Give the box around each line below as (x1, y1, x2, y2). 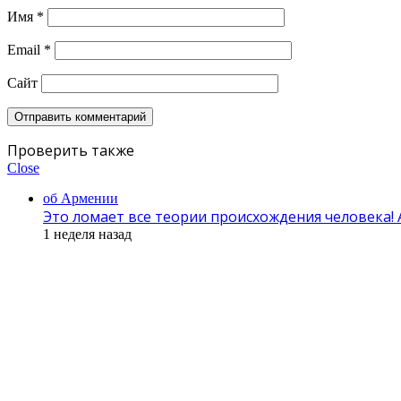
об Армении (43, 190, 118, 206)
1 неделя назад (43, 226, 132, 242)
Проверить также (7, 140, 134, 160)
